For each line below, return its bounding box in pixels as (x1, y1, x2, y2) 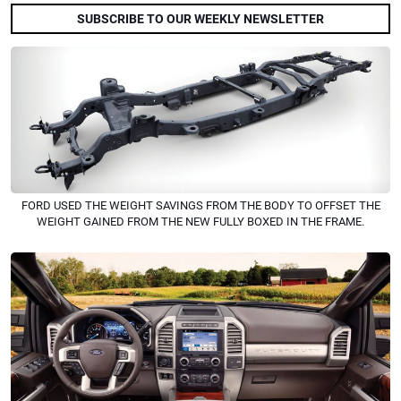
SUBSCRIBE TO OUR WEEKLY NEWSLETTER (77, 11, 324, 27)
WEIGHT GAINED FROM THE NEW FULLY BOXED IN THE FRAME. (37, 214, 364, 228)
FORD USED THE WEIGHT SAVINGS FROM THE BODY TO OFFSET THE (21, 198, 380, 212)
